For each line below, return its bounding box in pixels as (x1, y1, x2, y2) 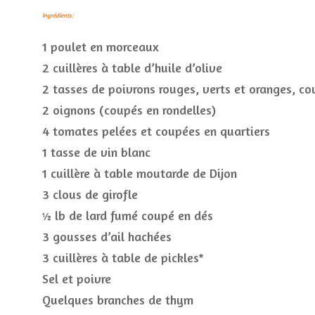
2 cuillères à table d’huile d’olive (42, 60, 222, 75)
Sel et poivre (42, 271, 111, 286)
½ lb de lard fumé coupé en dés (42, 207, 213, 223)
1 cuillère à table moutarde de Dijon (42, 165, 237, 181)
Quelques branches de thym (42, 292, 193, 307)
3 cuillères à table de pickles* (42, 250, 204, 265)
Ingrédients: (42, 11, 74, 19)
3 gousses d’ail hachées (42, 229, 172, 244)
